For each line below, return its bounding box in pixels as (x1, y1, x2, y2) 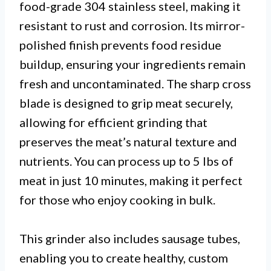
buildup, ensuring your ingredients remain (19, 56, 246, 71)
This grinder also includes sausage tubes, (19, 230, 240, 246)
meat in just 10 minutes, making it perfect (19, 172, 243, 188)
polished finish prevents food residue (19, 37, 221, 52)
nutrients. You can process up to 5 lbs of (19, 153, 233, 168)
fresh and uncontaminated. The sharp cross (19, 76, 251, 91)
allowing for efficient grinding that (19, 114, 207, 129)
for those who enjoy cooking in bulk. (19, 192, 215, 207)
